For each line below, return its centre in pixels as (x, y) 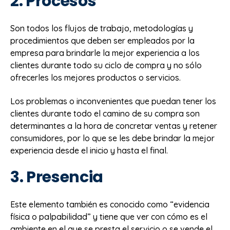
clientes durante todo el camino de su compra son (105, 113)
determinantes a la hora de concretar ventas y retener (114, 126)
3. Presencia (57, 177)
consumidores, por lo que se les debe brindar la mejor (112, 138)
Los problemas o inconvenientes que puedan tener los (113, 101)
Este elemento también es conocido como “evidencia (110, 204)
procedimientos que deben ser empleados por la (102, 40)
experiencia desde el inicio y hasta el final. (89, 150)
